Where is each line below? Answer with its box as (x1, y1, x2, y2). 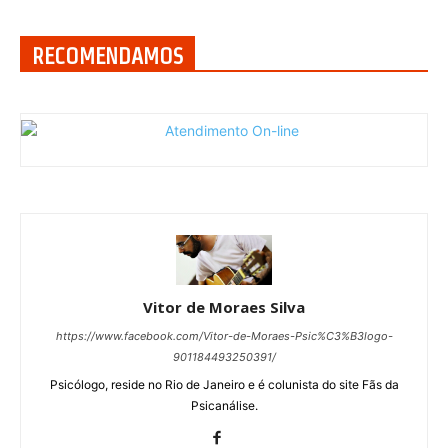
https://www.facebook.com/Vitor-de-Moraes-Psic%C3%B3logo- (55, 329, 393, 344)
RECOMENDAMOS (32, 44, 183, 69)
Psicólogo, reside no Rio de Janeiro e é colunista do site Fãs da (49, 377, 399, 393)
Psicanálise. (190, 398, 258, 414)
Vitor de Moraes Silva (143, 297, 305, 318)
